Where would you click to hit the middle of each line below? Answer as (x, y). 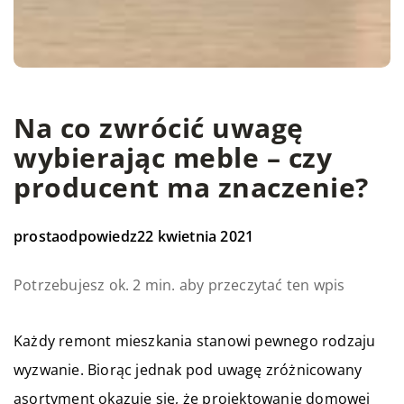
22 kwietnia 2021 (196, 237)
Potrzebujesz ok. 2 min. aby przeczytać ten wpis (179, 285)
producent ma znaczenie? (191, 188)
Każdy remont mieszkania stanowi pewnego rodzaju (195, 341)
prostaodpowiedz (75, 237)
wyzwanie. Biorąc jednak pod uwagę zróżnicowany (188, 370)
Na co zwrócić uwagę (159, 128)
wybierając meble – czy (173, 158)
